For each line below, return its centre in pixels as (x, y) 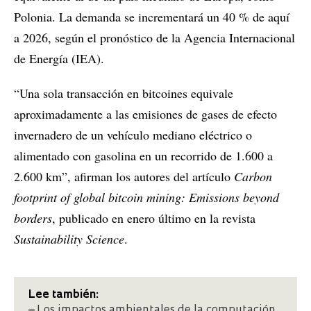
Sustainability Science (69, 239)
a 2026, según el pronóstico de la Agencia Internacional (154, 38)
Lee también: (63, 295)
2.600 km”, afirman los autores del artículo (124, 177)
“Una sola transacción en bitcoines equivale (124, 93)
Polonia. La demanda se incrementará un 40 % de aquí (152, 17)
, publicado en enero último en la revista (154, 218)
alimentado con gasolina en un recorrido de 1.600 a (143, 156)
